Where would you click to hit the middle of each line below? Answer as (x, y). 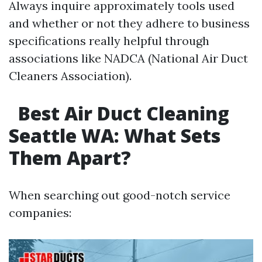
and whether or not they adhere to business (129, 23)
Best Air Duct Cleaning (121, 113)
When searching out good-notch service (120, 195)
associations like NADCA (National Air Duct (128, 58)
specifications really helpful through (109, 41)
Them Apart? (70, 158)
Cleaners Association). (70, 76)
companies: (40, 213)
